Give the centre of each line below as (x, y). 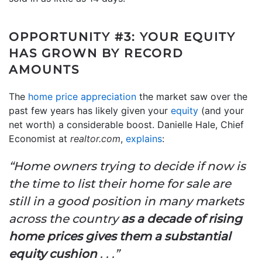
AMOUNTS (44, 69)
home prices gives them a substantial (120, 236)
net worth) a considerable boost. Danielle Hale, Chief (126, 124)
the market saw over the (192, 96)
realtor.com (95, 138)
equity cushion (54, 254)
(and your (221, 110)
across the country (65, 218)
